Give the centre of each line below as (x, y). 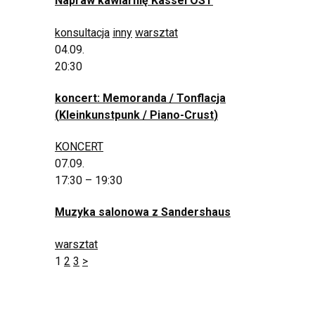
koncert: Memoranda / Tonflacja (140, 98)
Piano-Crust (182, 115)
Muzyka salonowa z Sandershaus (143, 212)
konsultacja (82, 32)
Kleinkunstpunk (99, 115)
